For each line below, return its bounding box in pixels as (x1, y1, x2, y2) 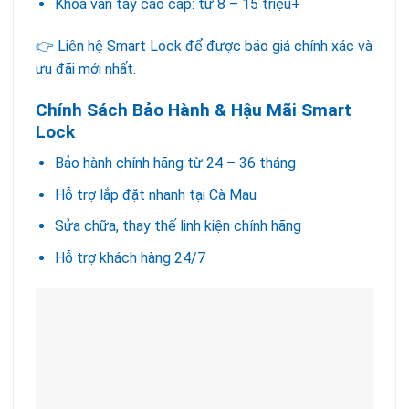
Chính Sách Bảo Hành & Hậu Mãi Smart (36, 99, 351, 121)
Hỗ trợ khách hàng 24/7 (54, 248, 205, 267)
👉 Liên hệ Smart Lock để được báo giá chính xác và (36, 37, 372, 55)
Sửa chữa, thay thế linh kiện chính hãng (54, 217, 301, 236)
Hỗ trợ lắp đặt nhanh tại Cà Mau (54, 185, 257, 204)
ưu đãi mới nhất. (36, 59, 136, 78)
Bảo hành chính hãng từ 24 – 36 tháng (54, 154, 296, 173)
